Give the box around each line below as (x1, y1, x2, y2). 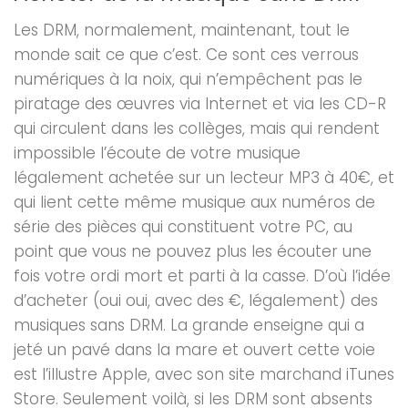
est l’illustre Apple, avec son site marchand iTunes (14, 363, 394, 386)
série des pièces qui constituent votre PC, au (14, 216, 352, 239)
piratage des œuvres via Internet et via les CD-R (14, 93, 386, 116)
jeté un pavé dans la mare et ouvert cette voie (14, 339, 375, 362)
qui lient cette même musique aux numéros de (14, 191, 375, 214)
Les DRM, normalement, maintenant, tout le (14, 19, 350, 42)
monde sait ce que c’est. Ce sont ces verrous (14, 44, 359, 66)
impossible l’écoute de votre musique (14, 142, 301, 165)
